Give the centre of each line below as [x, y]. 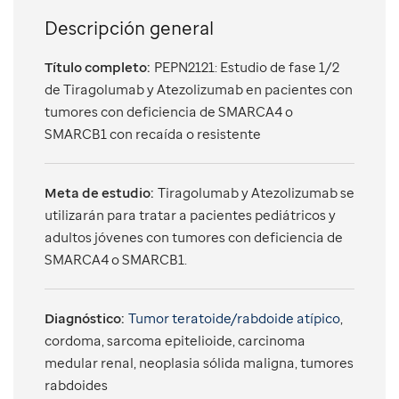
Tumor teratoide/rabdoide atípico [234, 318]
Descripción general [129, 28]
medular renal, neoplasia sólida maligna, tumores [199, 362]
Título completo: [98, 67]
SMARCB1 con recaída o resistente [153, 134]
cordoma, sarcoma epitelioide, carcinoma [175, 340]
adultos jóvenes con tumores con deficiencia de [194, 237]
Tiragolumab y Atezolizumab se [256, 192]
